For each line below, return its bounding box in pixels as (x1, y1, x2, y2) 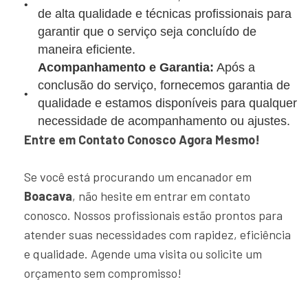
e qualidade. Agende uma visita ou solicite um (24, 246, 262, 261)
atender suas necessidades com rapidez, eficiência (24, 227, 291, 242)
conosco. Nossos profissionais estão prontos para (24, 208, 283, 223)
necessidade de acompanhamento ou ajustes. (38, 114, 290, 128)
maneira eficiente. (38, 43, 135, 56)
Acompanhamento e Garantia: (38, 60, 214, 74)
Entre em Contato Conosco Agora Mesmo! (24, 132, 260, 147)
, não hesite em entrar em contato (72, 188, 250, 203)
